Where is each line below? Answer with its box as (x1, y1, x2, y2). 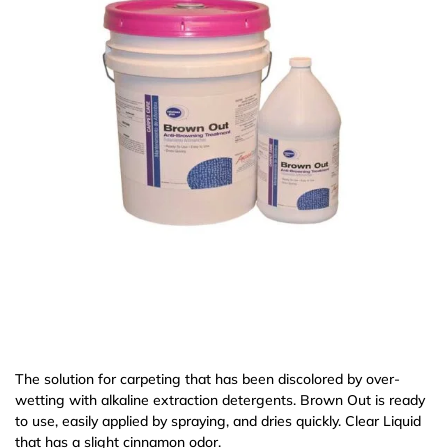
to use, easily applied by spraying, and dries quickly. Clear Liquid (15, 411, 421, 430)
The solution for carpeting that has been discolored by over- (15, 369, 400, 388)
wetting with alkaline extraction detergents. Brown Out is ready (15, 390, 425, 409)
